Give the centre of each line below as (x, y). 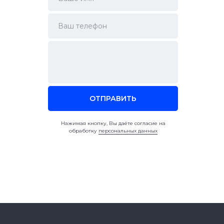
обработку (83, 131)
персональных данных (128, 131)
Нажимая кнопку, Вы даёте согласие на (113, 123)
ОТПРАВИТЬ (113, 98)
